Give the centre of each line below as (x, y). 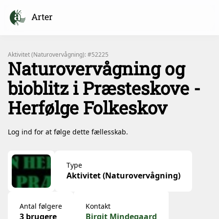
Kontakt (98, 206)
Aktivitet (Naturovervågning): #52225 (58, 55)
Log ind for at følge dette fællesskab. (68, 132)
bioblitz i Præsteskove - (104, 88)
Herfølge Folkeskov (88, 108)
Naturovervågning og (96, 68)
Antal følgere (41, 206)
